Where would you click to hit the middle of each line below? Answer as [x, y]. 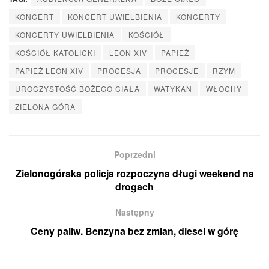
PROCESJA [119, 70]
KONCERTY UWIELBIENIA [65, 34]
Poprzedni [134, 154]
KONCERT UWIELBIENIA [115, 16]
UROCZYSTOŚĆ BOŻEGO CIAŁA [77, 88]
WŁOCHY [224, 88]
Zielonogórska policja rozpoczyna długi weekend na [134, 173]
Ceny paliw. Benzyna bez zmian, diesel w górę [134, 231]
